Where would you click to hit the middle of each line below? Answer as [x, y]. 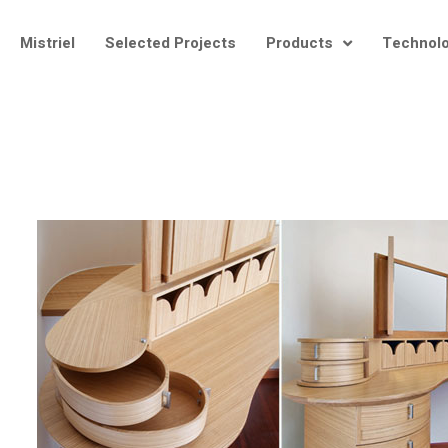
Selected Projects [170, 43]
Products [299, 43]
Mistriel [47, 43]
